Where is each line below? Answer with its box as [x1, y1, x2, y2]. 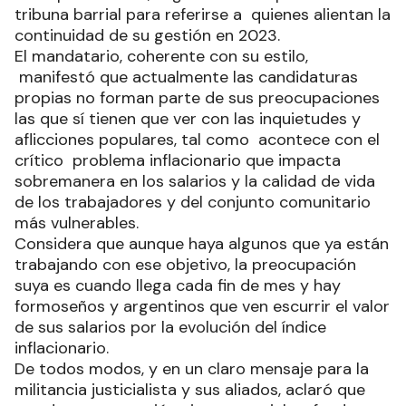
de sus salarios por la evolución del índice [14, 315, 326, 338]
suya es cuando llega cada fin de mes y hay [14, 274, 341, 296]
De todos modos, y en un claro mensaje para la [14, 357, 369, 380]
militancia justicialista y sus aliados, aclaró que [14, 378, 365, 401]
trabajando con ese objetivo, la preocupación [14, 253, 356, 275]
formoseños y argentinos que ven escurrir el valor [14, 295, 390, 317]
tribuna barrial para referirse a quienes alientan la [14, 3, 391, 25]
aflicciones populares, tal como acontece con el [14, 128, 380, 150]
